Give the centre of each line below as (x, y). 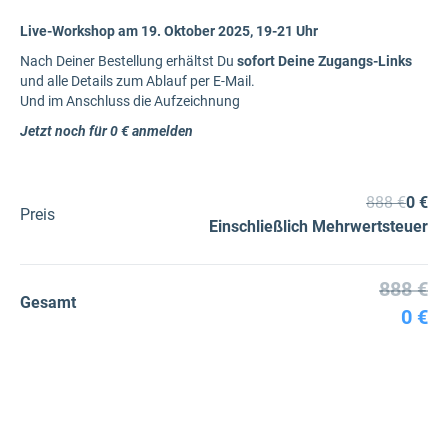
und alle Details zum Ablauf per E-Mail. (139, 81)
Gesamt (48, 302)
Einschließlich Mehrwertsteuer (318, 226)
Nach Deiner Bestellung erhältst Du (128, 61)
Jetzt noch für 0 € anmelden (106, 131)
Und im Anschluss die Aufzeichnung (130, 101)
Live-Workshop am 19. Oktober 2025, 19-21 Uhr (169, 31)
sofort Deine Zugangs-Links (324, 61)
